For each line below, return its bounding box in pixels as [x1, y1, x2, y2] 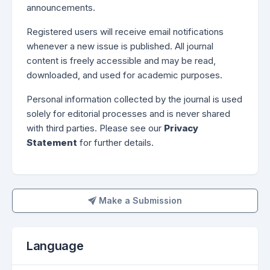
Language [27, 239, 84, 253]
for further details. [77, 137, 154, 148]
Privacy [164, 122, 198, 134]
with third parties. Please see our [27, 122, 164, 134]
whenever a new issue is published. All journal [27, 40, 213, 52]
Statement [27, 137, 77, 148]
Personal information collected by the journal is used [27, 93, 242, 105]
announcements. [27, 2, 95, 13]
